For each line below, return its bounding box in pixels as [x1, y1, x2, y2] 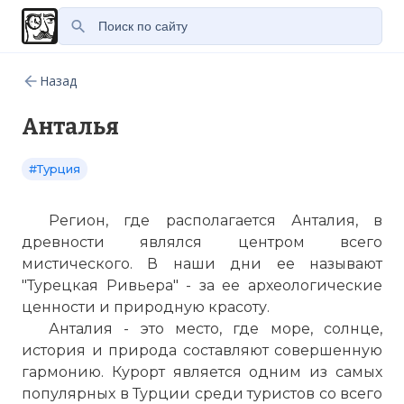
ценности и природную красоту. [22, 298, 270, 316]
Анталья [22, 114, 119, 141]
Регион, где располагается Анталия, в [49, 212, 382, 229]
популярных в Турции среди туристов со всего [22, 385, 382, 402]
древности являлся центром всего [22, 234, 382, 251]
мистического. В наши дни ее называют [22, 255, 382, 272]
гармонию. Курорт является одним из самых [22, 363, 382, 381]
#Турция [29, 161, 80, 176]
